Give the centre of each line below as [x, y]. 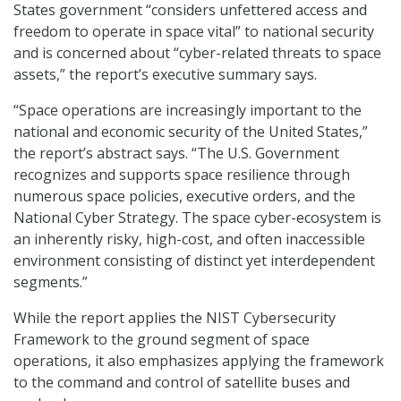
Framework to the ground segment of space [162, 340]
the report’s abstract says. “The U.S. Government [176, 154]
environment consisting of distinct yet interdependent [194, 261]
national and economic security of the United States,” [191, 132]
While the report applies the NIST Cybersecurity [175, 318]
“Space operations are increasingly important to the [188, 111]
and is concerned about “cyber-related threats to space [197, 53]
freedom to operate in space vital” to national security [194, 32]
